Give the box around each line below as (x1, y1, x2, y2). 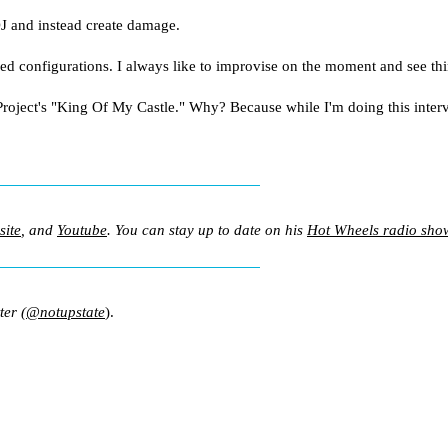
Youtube (57, 221, 107, 238)
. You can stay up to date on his (107, 221, 307, 238)
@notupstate (26, 303, 105, 320)
